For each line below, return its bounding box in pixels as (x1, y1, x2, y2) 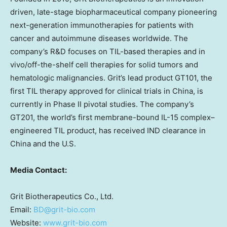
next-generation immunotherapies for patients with (10, 20, 194, 30)
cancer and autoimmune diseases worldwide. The (10, 33, 188, 43)
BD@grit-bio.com (33, 204, 95, 214)
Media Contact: (10, 165, 67, 175)
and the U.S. (31, 138, 76, 148)
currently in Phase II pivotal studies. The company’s (10, 99, 194, 109)
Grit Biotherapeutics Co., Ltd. (10, 191, 113, 201)
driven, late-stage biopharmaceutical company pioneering (10, 7, 217, 17)
